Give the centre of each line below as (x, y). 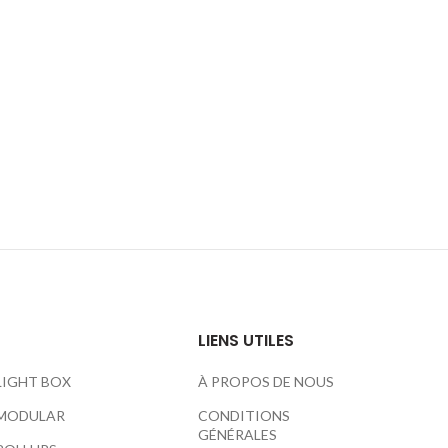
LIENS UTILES (246, 340)
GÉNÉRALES (238, 434)
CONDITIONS (244, 415)
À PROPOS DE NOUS (266, 381)
